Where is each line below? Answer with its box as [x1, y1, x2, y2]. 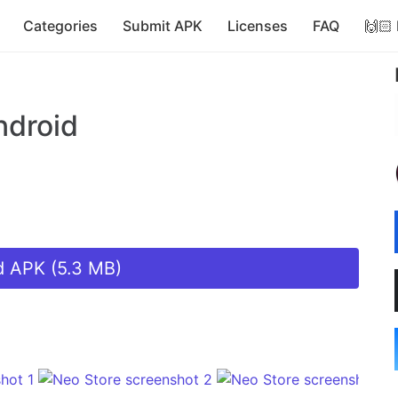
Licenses [227, 17, 288, 35]
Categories [23, 17, 98, 35]
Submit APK [123, 17, 203, 35]
